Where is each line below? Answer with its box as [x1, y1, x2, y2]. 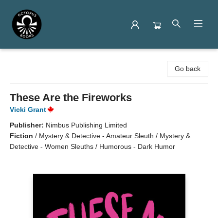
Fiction [10, 132, 33, 140]
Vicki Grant [10, 106, 46, 113]
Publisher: [10, 121, 46, 129]
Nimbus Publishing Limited [46, 121, 127, 129]
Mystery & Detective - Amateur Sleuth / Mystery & [39, 132, 190, 140]
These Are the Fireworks [10, 91, 132, 104]
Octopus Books [7, 54, 54, 62]
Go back [175, 65, 200, 73]
